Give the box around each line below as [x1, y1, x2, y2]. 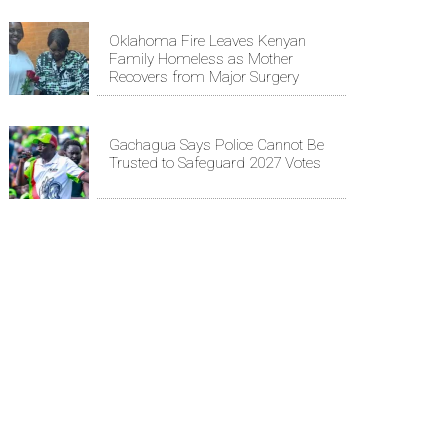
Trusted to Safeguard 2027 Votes [109, 153, 321, 172]
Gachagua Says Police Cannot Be [109, 135, 324, 154]
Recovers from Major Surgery [109, 67, 299, 86]
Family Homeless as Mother [109, 49, 293, 68]
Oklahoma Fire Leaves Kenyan [109, 31, 306, 50]
